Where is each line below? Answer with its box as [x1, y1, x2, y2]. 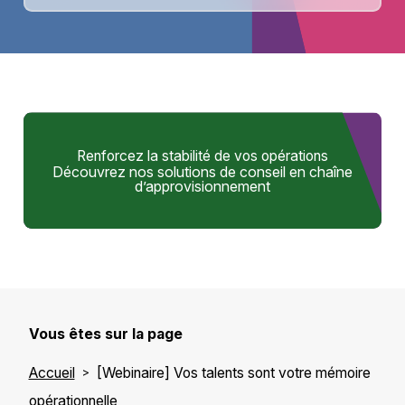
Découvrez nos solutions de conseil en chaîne [52, 162, 353, 181]
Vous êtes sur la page [28, 325, 183, 343]
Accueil [28, 364, 75, 382]
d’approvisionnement [135, 176, 270, 195]
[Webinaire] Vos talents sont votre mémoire [96, 364, 371, 382]
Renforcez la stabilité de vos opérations [77, 146, 328, 165]
